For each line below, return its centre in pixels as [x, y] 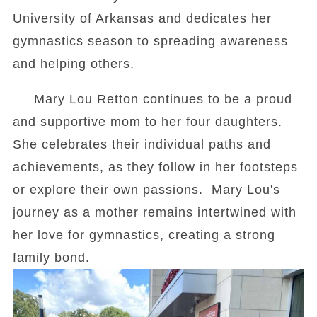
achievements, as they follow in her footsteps [155, 167]
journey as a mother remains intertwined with [154, 213]
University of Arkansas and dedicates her [142, 19]
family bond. [51, 258]
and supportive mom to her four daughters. [147, 122]
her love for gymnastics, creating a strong [144, 235]
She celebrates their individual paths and [142, 145]
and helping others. [75, 64]
